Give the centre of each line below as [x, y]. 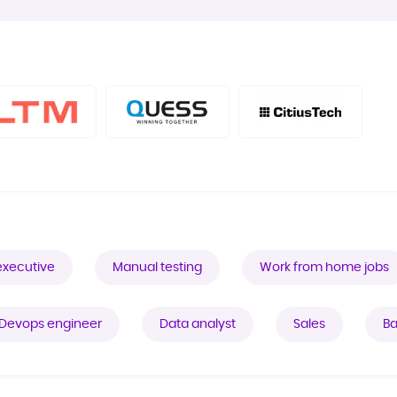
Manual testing [157, 268]
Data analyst [198, 324]
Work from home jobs [324, 268]
